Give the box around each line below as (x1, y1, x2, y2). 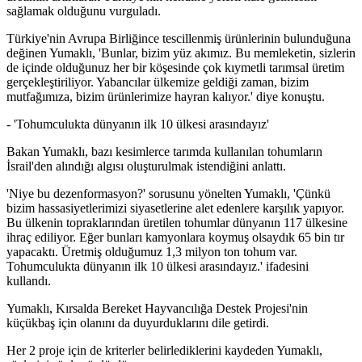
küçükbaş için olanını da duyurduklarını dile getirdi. (6, 316, 269, 330)
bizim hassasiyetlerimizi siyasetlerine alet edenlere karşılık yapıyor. (6, 201, 344, 216)
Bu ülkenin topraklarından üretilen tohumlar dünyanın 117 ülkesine (6, 216, 347, 230)
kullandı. (6, 274, 51, 288)
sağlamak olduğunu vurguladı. (6, 4, 161, 19)
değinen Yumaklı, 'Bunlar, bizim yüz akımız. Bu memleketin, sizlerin (6, 46, 356, 61)
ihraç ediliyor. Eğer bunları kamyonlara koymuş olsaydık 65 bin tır (6, 230, 344, 245)
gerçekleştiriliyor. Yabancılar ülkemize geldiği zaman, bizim (6, 75, 309, 90)
